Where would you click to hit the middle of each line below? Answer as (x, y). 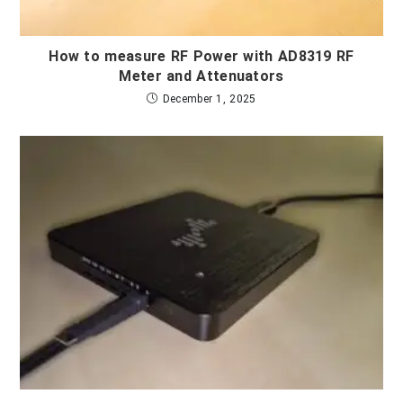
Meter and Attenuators (201, 76)
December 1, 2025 (209, 99)
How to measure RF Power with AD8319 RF (201, 56)
